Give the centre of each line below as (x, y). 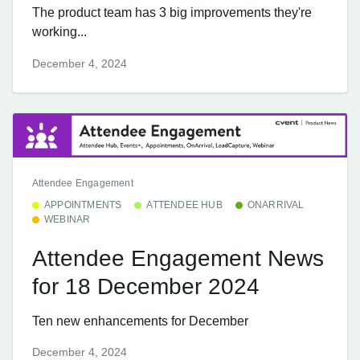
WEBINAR (67, 220)
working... (59, 32)
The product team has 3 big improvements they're (172, 13)
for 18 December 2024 (146, 286)
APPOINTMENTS (83, 205)
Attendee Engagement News (178, 258)
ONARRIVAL (276, 205)
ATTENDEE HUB (184, 205)
